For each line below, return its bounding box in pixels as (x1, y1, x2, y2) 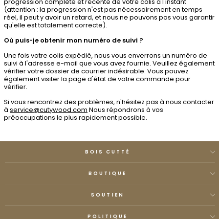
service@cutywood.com (10, 105, 88, 114)
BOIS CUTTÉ (85, 148, 131, 155)
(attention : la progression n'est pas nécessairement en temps (4, 5, 202, 14)
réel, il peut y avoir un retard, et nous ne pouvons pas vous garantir (4, 13, 215, 22)
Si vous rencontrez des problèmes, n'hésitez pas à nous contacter (4, 97, 214, 107)
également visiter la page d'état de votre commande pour (4, 74, 191, 84)
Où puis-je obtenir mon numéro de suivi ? (4, 36, 143, 45)
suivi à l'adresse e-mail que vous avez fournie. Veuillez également (4, 59, 215, 68)
